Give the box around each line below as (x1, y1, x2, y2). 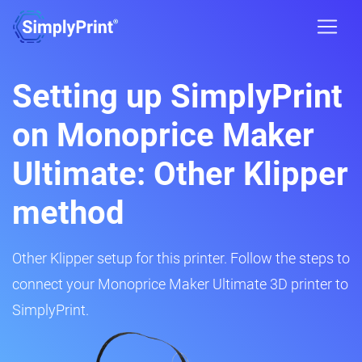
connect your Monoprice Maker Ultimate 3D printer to (12, 276, 348, 293)
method (12, 194, 124, 232)
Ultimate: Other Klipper (12, 155, 348, 193)
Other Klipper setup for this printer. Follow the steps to (12, 250, 350, 267)
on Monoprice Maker (12, 116, 314, 154)
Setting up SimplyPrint (12, 78, 343, 116)
